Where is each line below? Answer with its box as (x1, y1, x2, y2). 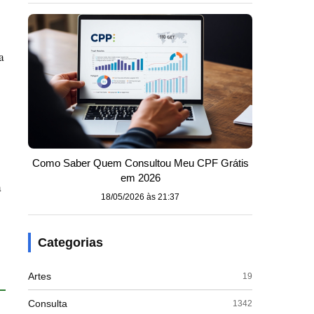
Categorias (38, 235, 103, 250)
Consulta (28, 298, 67, 309)
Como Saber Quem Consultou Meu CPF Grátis (32, 157, 249, 169)
